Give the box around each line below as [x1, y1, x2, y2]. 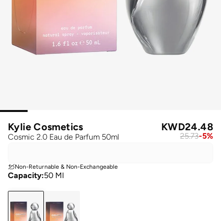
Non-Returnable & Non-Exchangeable [15, 163, 118, 170]
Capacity [8, 170, 41, 180]
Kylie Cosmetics [8, 120, 83, 133]
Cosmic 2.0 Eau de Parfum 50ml [8, 132, 119, 142]
